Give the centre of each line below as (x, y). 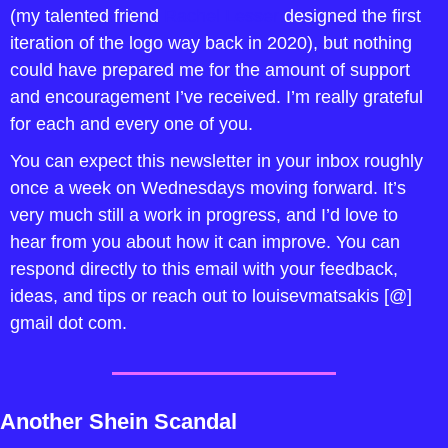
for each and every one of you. (131, 124)
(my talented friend (87, 16)
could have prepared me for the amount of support (210, 70)
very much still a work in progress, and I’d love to (204, 215)
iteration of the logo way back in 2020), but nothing (211, 43)
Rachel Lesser (221, 16)
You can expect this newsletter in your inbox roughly (216, 161)
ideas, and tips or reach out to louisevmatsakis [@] (211, 296)
